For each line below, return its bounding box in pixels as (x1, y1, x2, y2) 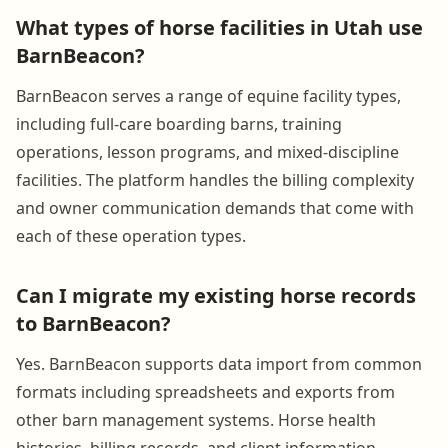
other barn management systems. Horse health (16, 408, 376, 431)
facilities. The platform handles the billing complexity (16, 168, 414, 191)
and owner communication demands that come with (16, 196, 414, 219)
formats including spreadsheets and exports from (16, 380, 395, 403)
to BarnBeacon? (16, 309, 171, 337)
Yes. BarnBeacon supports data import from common (16, 352, 422, 375)
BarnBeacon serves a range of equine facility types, (16, 84, 401, 107)
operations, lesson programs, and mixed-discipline (16, 140, 399, 163)
